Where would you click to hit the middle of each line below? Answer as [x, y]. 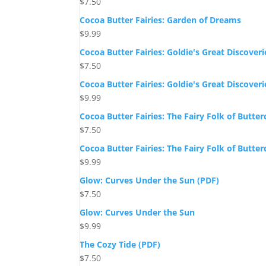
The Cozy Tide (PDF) [120, 245]
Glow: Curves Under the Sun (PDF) [150, 180]
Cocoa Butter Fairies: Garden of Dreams [161, 20]
